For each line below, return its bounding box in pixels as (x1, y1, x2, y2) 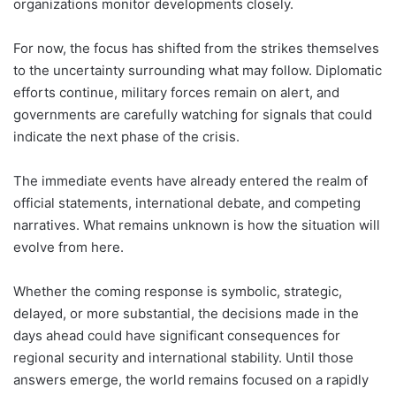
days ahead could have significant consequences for (13, 327, 340, 345)
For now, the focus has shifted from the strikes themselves (13, 40, 379, 57)
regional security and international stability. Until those (13, 349, 354, 367)
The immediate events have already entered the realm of (13, 172, 368, 190)
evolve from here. (13, 239, 124, 256)
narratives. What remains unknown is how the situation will (13, 217, 380, 234)
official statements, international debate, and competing (13, 194, 361, 212)
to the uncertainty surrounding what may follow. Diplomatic (13, 62, 382, 80)
